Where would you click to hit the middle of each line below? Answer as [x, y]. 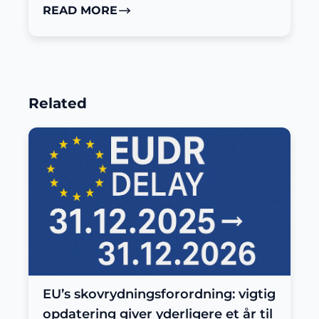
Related [58, 103]
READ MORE [80, 10]
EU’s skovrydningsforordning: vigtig [159, 294]
